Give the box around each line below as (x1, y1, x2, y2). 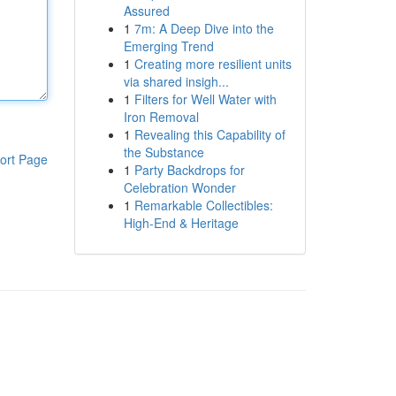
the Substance (123, 143, 204, 161)
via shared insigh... (123, 72, 229, 90)
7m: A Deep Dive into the (133, 19, 274, 37)
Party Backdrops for (133, 161, 245, 179)
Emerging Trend (123, 37, 214, 55)
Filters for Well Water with (133, 90, 277, 108)
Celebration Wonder (123, 179, 236, 196)
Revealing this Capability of (133, 126, 286, 143)
